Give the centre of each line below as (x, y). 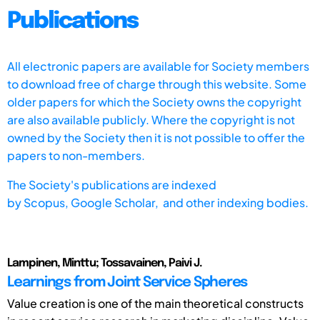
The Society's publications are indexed (112, 184)
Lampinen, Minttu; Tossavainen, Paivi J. (105, 263)
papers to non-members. (76, 155)
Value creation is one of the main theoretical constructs (155, 303)
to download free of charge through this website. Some (157, 84)
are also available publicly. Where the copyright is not (151, 119)
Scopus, (47, 202)
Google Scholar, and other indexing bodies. (190, 202)
